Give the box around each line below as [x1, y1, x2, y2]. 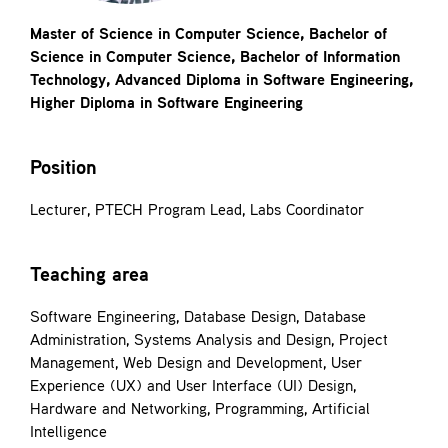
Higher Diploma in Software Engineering [29, 97, 303, 112]
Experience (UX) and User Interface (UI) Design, [29, 380, 356, 395]
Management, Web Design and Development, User [29, 357, 362, 372]
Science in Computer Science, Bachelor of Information [29, 51, 400, 66]
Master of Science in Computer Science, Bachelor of [29, 28, 387, 43]
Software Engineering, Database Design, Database [29, 311, 366, 326]
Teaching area [29, 267, 149, 286]
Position [29, 160, 97, 179]
